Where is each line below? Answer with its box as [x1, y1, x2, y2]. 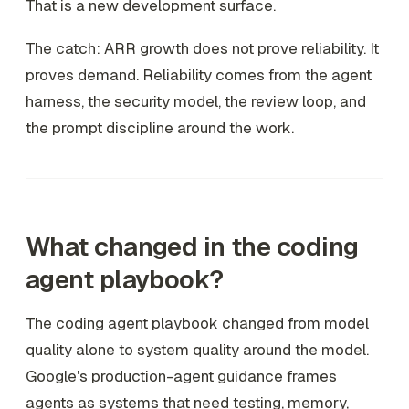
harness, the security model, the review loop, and [26, 91, 366, 112]
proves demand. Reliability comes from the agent [26, 65, 372, 86]
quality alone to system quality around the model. [26, 340, 369, 361]
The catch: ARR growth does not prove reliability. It [26, 38, 379, 59]
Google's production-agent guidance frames [26, 366, 337, 387]
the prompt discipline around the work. [26, 118, 294, 139]
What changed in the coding [26, 230, 359, 264]
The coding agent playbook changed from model [26, 313, 369, 334]
